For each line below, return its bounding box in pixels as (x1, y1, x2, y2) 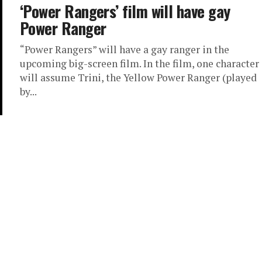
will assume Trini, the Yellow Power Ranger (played (20, 71, 257, 84)
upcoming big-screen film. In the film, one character (20, 57, 259, 70)
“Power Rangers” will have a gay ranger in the (20, 43, 229, 56)
